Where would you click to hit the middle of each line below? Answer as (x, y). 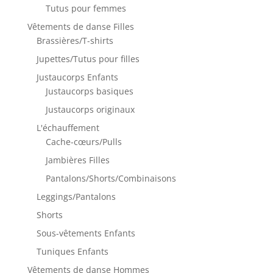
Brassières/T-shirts (75, 40)
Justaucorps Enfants (77, 77)
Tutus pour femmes (86, 8)
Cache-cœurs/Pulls (83, 141)
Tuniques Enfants (72, 251)
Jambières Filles (77, 160)
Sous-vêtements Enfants (86, 233)
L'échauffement (68, 127)
